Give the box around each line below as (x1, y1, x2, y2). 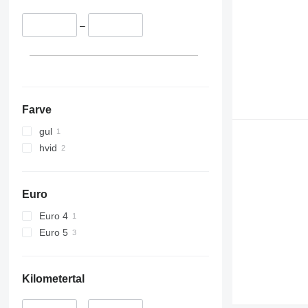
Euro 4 (38, 210, 68, 221)
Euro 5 (38, 226, 68, 238)
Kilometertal (21, 272, 85, 285)
